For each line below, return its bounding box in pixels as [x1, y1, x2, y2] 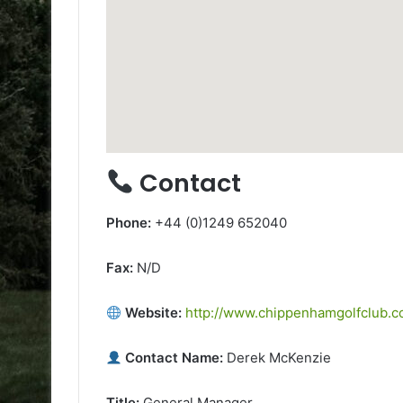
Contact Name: [121, 349, 224, 367]
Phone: [106, 214, 151, 232]
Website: [121, 304, 183, 322]
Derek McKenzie [223, 349, 332, 367]
